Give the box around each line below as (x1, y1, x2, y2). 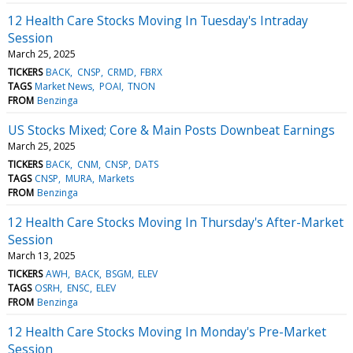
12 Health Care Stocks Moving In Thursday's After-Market (8, 213, 344, 231)
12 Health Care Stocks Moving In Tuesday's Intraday (8, 11, 308, 29)
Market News (35, 79, 93, 93)
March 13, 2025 (8, 248, 76, 262)
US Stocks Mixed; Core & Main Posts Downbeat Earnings (8, 121, 335, 139)
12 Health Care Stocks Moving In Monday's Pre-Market (8, 322, 326, 340)
